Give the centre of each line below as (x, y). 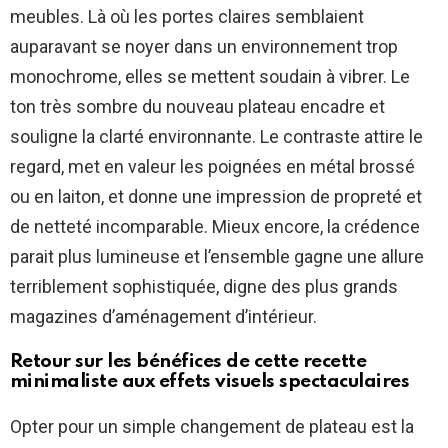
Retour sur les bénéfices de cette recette (188, 362)
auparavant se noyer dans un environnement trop (204, 47)
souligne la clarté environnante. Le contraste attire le (216, 137)
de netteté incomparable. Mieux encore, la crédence (215, 227)
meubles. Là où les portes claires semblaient (187, 17)
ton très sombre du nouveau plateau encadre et (197, 107)
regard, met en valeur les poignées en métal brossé (212, 167)
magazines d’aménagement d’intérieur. (163, 317)
